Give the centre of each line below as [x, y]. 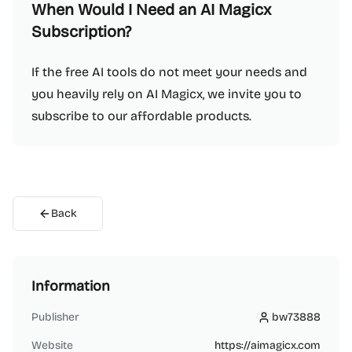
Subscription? [81, 31]
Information [71, 286]
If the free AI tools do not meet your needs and [169, 72]
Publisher [55, 317]
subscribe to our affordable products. [141, 116]
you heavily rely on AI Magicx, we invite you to [167, 94]
